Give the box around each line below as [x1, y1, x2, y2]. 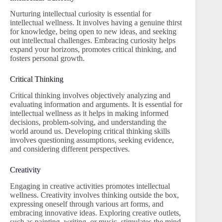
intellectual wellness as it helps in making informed [10, 109, 168, 118]
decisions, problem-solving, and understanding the [10, 118, 166, 127]
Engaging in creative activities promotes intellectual [10, 181, 170, 190]
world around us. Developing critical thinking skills [10, 127, 170, 136]
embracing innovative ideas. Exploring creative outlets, [10, 208, 181, 217]
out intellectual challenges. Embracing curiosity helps [10, 36, 175, 45]
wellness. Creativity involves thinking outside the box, [10, 190, 179, 199]
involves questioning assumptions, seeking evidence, [10, 136, 174, 145]
